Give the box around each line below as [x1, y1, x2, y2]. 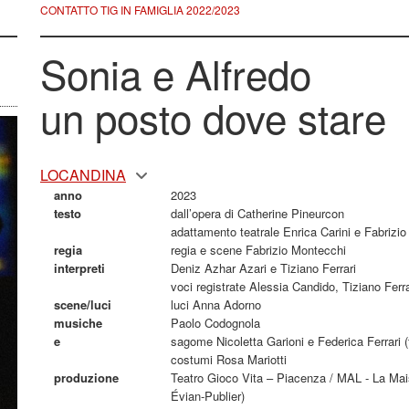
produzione [54, 369, 119, 386]
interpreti [54, 259, 105, 277]
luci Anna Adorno [170, 296, 261, 313]
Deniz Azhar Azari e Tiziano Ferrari [170, 259, 356, 277]
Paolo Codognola [170, 314, 260, 331]
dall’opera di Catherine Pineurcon [170, 204, 344, 222]
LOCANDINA [40, 164, 126, 185]
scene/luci [54, 296, 111, 313]
